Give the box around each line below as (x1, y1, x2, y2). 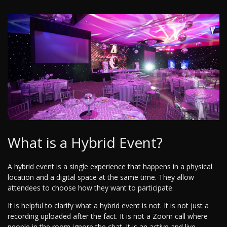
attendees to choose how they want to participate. (8, 183, 174, 193)
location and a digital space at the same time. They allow (8, 172, 194, 182)
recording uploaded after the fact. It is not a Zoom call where (8, 211, 208, 221)
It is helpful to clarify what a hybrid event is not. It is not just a (8, 201, 209, 211)
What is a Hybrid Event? (8, 133, 163, 153)
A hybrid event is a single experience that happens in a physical (8, 162, 212, 172)
